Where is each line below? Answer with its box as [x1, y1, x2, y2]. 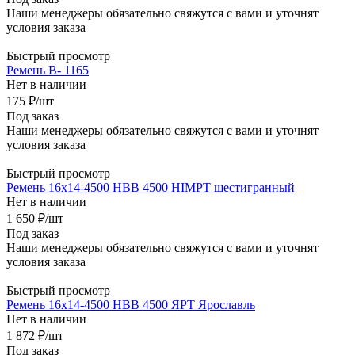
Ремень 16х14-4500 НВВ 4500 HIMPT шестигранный [6, 180, 295, 194]
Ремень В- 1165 [6, 63, 89, 77]
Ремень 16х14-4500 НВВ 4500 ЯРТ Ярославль [6, 297, 255, 311]
